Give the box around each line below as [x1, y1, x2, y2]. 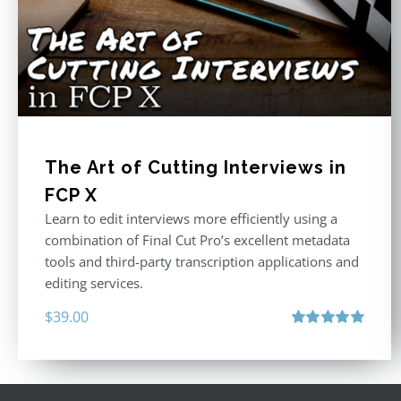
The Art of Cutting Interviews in [45, 157, 346, 179]
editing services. [45, 274, 143, 293]
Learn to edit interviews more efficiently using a [45, 209, 337, 228]
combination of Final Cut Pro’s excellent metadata [45, 231, 350, 250]
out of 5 [291, 346, 328, 361]
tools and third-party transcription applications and [45, 252, 359, 271]
